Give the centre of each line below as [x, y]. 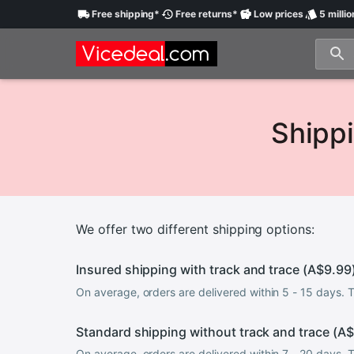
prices [288, 14]
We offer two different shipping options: [195, 230]
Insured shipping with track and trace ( [192, 270]
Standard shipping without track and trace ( [207, 331]
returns [214, 14]
